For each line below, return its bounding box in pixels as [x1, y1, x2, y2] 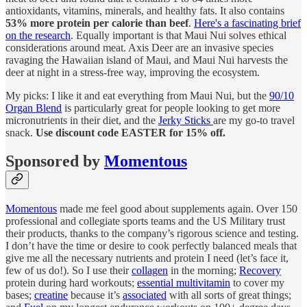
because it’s [68, 289, 123, 302]
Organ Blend [5, 101, 62, 114]
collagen [132, 265, 168, 277]
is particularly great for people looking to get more [62, 101, 280, 114]
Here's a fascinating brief [194, 16, 301, 29]
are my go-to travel [213, 114, 295, 126]
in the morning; [168, 265, 239, 277]
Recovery [239, 265, 281, 277]
